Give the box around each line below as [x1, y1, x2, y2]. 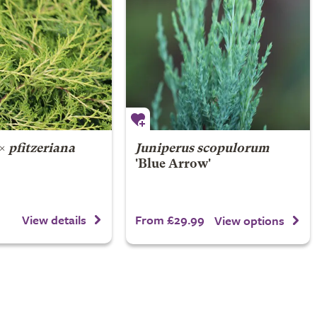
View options [214, 212, 284, 230]
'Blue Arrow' [134, 158, 211, 171]
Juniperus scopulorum [134, 142, 269, 155]
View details [22, 211, 86, 229]
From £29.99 [134, 210, 204, 229]
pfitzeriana [8, 142, 75, 155]
